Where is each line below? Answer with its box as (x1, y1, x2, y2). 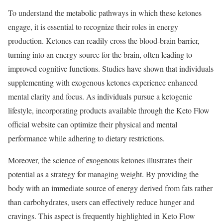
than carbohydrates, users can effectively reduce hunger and (8, 196, 195, 207)
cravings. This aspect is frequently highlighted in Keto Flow (8, 210, 195, 221)
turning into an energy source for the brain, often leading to (8, 49, 192, 60)
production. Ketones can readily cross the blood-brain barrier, (8, 35, 200, 46)
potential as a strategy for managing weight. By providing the (8, 168, 199, 179)
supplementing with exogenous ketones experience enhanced (8, 77, 198, 88)
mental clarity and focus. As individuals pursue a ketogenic (8, 91, 192, 102)
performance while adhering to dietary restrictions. (8, 132, 165, 143)
